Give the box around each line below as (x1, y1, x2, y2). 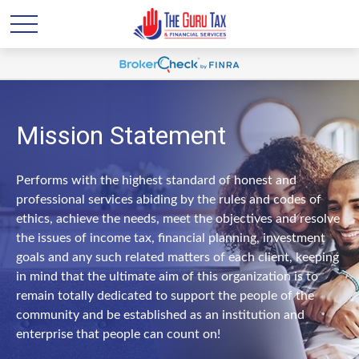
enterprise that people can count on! (16, 328, 220, 341)
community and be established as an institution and (16, 309, 305, 321)
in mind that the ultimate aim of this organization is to (16, 270, 318, 283)
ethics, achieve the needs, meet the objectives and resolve (16, 212, 340, 225)
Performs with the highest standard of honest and (16, 174, 296, 187)
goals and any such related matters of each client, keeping (16, 251, 339, 264)
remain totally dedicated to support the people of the (16, 289, 314, 302)
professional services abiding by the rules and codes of (16, 193, 321, 206)
